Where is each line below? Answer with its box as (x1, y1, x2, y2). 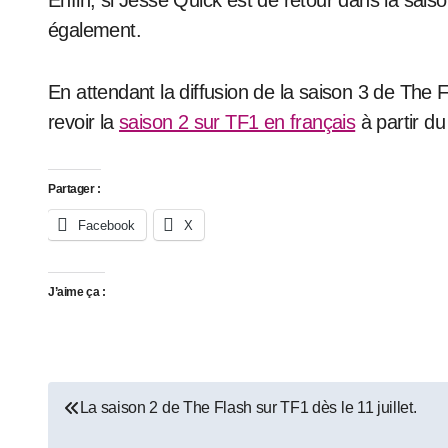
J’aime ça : (48, 285, 106, 299)
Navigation (47, 385, 202, 421)
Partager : (48, 182, 101, 196)
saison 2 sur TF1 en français (119, 111, 356, 133)
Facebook (78, 218, 135, 233)
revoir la (48, 111, 120, 133)
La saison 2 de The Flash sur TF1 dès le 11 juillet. (79, 399, 417, 416)
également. (48, 19, 142, 41)
